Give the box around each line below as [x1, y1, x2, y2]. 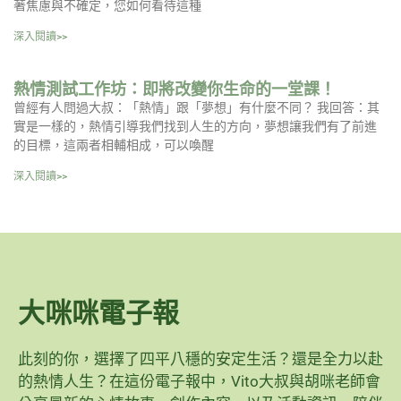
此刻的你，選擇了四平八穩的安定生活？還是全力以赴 [18, 350, 383, 369]
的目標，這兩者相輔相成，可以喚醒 [13, 138, 214, 153]
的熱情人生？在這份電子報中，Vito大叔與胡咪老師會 [18, 372, 380, 391]
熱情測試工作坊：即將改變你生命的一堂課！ [13, 80, 336, 99]
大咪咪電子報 [18, 297, 179, 329]
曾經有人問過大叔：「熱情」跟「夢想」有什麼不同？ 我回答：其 [13, 100, 380, 115]
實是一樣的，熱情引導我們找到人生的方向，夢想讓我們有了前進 [13, 119, 377, 134]
